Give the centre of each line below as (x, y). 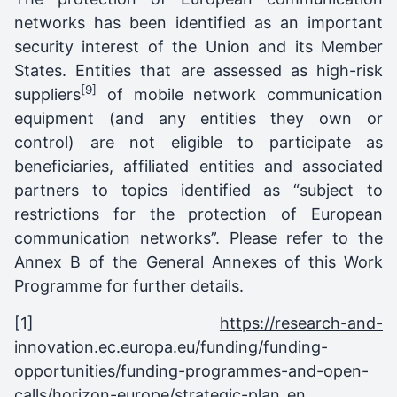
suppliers (47, 94)
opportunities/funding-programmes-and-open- (191, 370)
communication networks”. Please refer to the (198, 237)
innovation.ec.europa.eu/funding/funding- (171, 346)
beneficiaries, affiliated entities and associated (198, 166)
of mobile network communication (240, 94)
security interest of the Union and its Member (198, 46)
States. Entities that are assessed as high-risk (198, 70)
